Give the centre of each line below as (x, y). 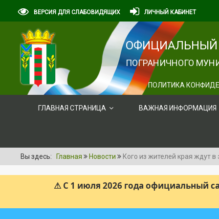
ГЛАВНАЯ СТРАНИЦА (72, 108)
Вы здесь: (38, 156)
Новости (102, 156)
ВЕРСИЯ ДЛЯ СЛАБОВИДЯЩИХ (77, 12)
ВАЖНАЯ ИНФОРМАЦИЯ (178, 108)
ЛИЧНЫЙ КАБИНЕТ (170, 12)
